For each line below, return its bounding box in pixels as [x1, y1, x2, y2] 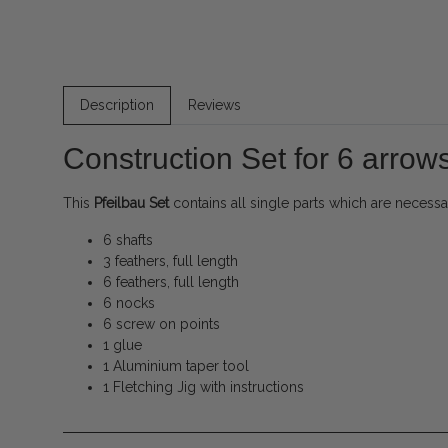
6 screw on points [103, 316, 220, 333]
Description [80, 97, 154, 114]
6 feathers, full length [103, 274, 239, 291]
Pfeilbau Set [94, 195, 169, 212]
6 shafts [103, 232, 153, 249]
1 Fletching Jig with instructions [103, 379, 304, 396]
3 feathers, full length [103, 253, 238, 270]
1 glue [103, 337, 142, 354]
